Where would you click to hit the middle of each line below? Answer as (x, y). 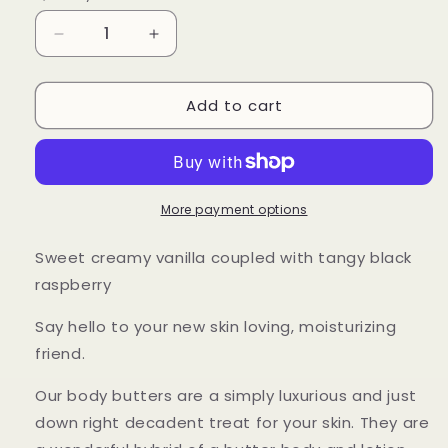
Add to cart (234, 105)
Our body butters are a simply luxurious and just (226, 396)
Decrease (95, 42)
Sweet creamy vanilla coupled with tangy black (224, 258)
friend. (62, 354)
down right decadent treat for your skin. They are (232, 423)
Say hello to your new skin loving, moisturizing (216, 327)
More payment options (234, 210)
